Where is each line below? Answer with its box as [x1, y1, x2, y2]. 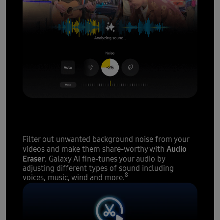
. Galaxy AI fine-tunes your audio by [44, 154, 165, 164]
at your [100, 97, 144, 111]
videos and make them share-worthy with [22, 144, 166, 154]
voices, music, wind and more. [22, 172, 125, 183]
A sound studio [22, 96, 101, 112]
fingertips [22, 110, 79, 125]
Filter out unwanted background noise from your [22, 134, 189, 144]
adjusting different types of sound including [22, 163, 174, 173]
